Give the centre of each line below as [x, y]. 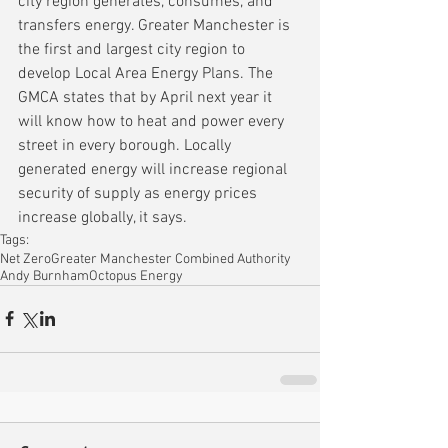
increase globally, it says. [102, 217]
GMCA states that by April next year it [147, 97]
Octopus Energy [136, 276]
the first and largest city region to [133, 49]
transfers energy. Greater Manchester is [156, 25]
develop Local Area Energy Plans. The [147, 73]
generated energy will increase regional [154, 169]
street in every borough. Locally [126, 145]
